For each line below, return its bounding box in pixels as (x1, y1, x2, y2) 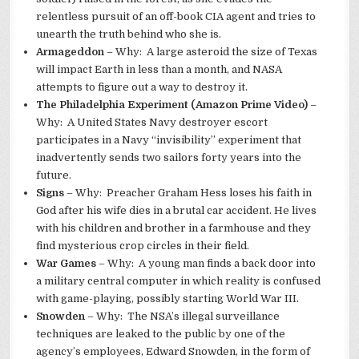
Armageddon (36, 46, 105, 58)
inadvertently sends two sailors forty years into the (36, 151, 302, 164)
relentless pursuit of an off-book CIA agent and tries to (36, 10, 317, 23)
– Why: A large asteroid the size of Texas (104, 46, 318, 58)
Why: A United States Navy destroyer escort (36, 116, 268, 129)
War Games (36, 257, 97, 270)
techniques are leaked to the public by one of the (36, 328, 286, 341)
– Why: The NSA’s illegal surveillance (85, 310, 280, 323)
